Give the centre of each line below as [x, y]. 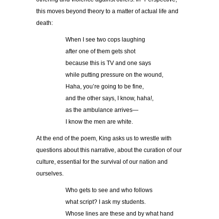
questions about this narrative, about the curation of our [109, 150]
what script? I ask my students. [106, 202]
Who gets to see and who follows [109, 190]
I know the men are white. [99, 121]
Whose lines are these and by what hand [120, 213]
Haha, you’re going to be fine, [105, 86]
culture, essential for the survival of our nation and [102, 162]
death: [44, 23]
